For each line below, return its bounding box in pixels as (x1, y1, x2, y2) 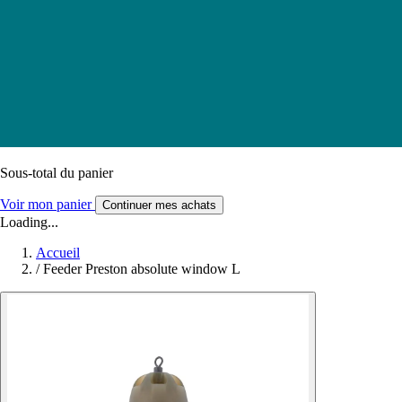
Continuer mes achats (102, 197, 216, 212)
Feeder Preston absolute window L (43, 260, 240, 276)
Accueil (36, 244, 80, 260)
